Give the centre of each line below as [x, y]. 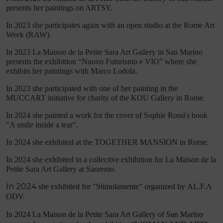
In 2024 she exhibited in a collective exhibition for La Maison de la [111, 160]
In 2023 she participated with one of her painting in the [92, 88]
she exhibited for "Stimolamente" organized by [113, 186]
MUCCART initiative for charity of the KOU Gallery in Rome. [106, 98]
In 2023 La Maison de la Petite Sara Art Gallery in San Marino [104, 52]
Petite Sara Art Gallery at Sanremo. [61, 169]
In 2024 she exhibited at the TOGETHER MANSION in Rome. [107, 142]
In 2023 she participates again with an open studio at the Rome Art [110, 25]
